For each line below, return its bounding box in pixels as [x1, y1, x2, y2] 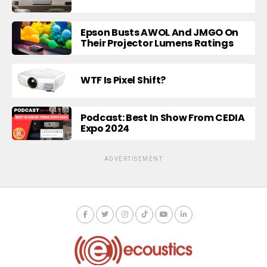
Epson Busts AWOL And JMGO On [80, 26, 239, 40]
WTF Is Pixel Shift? [80, 73, 166, 88]
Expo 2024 [80, 121, 130, 135]
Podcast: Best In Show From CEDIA [80, 110, 245, 125]
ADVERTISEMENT [104, 155, 163, 162]
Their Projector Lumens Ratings [80, 36, 234, 51]
